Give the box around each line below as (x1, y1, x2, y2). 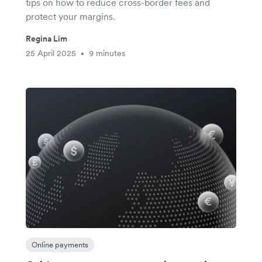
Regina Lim (26, 33, 67, 44)
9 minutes (89, 48, 125, 59)
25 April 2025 (26, 48, 76, 59)
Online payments (32, 240, 88, 250)
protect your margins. (26, 11, 115, 23)
